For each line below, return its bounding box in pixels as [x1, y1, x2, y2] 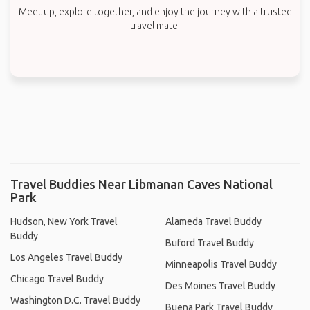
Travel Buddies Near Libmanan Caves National [10, 176, 273, 191]
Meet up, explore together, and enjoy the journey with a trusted [18, 6, 292, 17]
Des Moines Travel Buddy [165, 280, 275, 291]
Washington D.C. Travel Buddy [10, 294, 140, 306]
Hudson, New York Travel [10, 215, 118, 227]
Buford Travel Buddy [165, 237, 254, 248]
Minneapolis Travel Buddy [165, 258, 277, 270]
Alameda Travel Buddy [165, 215, 262, 227]
